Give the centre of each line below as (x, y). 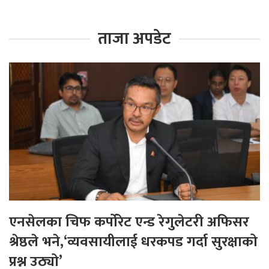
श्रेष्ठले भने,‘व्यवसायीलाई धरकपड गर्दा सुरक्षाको (133, 242)
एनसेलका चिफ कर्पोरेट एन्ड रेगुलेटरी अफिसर (129, 222)
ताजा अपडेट (134, 39)
